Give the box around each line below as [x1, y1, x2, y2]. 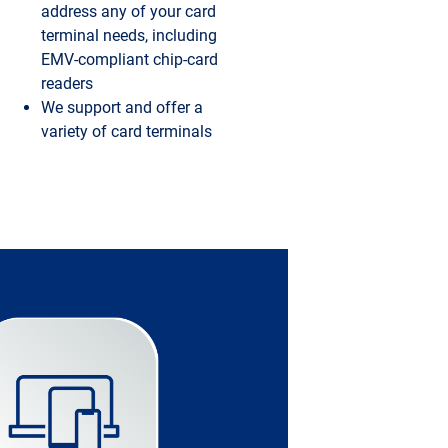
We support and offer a [40, 98, 203, 118]
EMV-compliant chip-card [40, 50, 218, 70]
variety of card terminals [40, 122, 212, 142]
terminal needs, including [40, 26, 217, 46]
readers [40, 74, 93, 94]
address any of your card [40, 2, 216, 22]
